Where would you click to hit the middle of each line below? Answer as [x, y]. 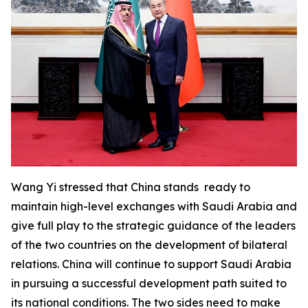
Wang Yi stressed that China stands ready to [131, 187]
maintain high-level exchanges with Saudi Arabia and [154, 206]
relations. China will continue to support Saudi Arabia [151, 264]
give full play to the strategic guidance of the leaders [153, 225]
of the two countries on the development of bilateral [149, 244]
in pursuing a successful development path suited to [149, 283]
